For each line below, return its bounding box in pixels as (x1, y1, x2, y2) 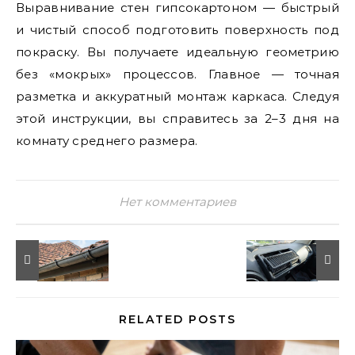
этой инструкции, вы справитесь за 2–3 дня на (16, 111, 339, 126)
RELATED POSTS (119, 312, 236, 326)
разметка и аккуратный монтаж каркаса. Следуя (16, 89, 339, 104)
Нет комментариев (119, 194, 236, 209)
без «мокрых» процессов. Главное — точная (16, 67, 339, 82)
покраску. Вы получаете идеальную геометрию (16, 44, 339, 59)
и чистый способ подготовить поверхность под (16, 22, 339, 37)
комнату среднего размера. (16, 133, 198, 148)
